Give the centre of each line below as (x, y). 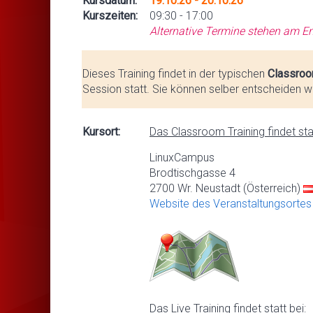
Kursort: (101, 131)
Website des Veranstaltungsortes (231, 203)
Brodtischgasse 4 (192, 173)
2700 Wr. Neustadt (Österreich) (226, 188)
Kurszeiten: (110, 15)
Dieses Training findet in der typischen (175, 73)
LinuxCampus (182, 157)
